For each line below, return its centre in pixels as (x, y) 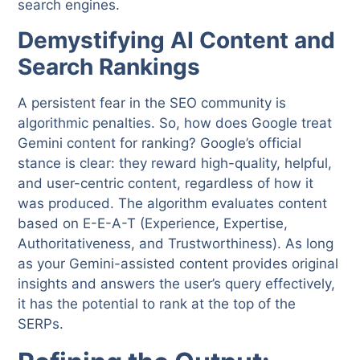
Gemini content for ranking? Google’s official (160, 143)
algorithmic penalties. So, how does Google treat (175, 123)
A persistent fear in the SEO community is (152, 102)
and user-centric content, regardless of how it (166, 183)
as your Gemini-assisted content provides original (178, 263)
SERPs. (41, 323)
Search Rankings (109, 66)
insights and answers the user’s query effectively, (177, 283)
